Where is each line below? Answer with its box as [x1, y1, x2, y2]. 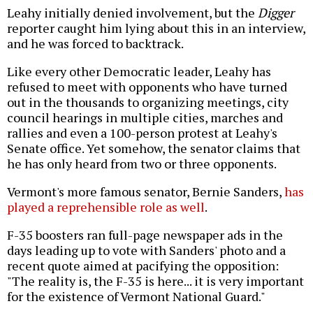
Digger [258, 4, 294, 22]
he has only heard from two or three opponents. [7, 155, 277, 173]
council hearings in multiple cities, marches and [7, 109, 283, 126]
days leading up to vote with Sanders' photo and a [7, 242, 286, 259]
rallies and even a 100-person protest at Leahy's [7, 124, 277, 142]
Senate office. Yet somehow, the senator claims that [7, 140, 300, 157]
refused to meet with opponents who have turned [7, 78, 287, 96]
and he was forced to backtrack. [7, 35, 184, 52]
